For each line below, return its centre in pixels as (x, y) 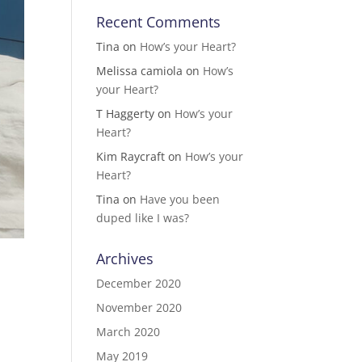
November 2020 (139, 307)
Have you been (180, 199)
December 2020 (139, 283)
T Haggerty (126, 114)
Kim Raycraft (131, 156)
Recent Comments (159, 22)
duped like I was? (143, 218)
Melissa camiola (140, 71)
